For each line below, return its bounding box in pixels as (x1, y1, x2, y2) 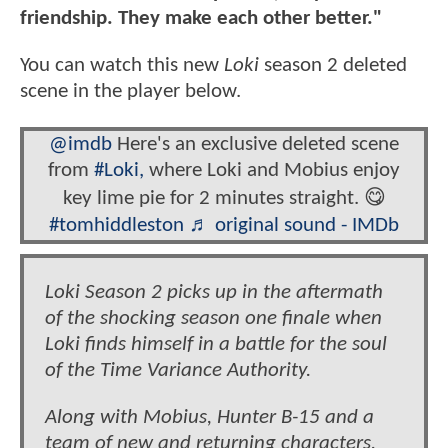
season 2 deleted (259, 55, 407, 77)
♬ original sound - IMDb (189, 214, 399, 236)
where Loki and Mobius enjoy (144, 159, 400, 181)
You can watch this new (20, 55, 224, 77)
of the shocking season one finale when (45, 308, 382, 330)
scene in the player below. (20, 81, 246, 103)
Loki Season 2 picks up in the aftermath (45, 282, 383, 304)
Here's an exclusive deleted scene (112, 133, 399, 155)
